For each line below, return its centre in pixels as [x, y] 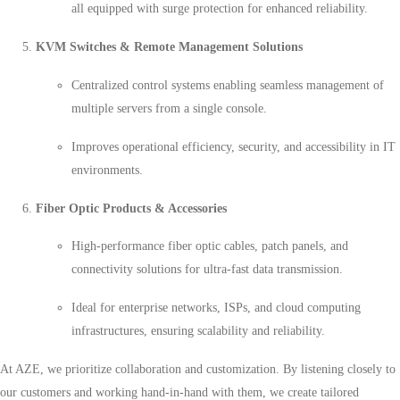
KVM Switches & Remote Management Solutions [169, 47]
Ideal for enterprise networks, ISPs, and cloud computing [216, 308]
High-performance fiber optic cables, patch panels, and [210, 246]
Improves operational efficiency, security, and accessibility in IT [233, 146]
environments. [107, 170]
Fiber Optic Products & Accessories [131, 208]
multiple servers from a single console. [169, 108]
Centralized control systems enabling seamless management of [228, 85]
